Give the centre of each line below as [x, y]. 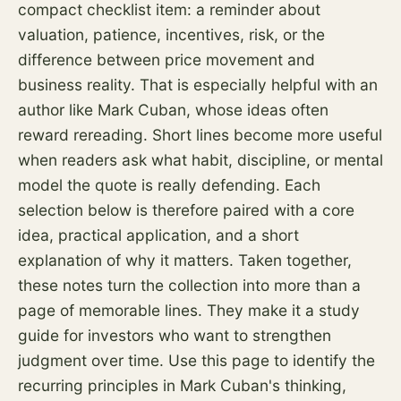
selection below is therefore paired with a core [186, 210]
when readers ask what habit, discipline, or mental [200, 160]
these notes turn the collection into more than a [189, 285]
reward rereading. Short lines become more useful [200, 135]
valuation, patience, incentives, [133, 34]
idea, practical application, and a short [158, 235]
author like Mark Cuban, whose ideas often [173, 110]
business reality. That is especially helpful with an [198, 85]
